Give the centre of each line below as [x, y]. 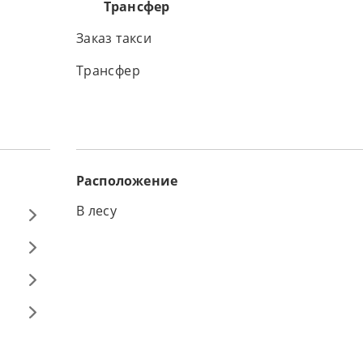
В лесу [96, 211]
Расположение [127, 181]
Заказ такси [114, 38]
